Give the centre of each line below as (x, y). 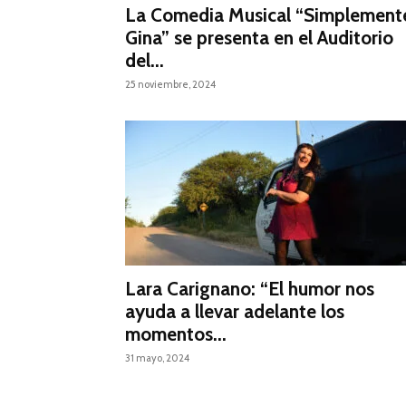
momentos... (176, 334)
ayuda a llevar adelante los (235, 312)
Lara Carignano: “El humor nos (250, 289)
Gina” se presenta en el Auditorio (259, 38)
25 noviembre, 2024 (170, 85)
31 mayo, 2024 (157, 358)
